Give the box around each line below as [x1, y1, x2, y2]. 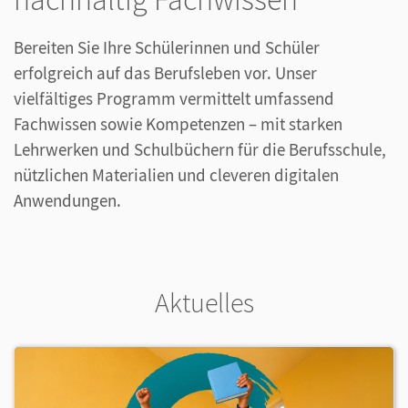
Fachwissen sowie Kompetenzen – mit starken [14, 113, 342, 136]
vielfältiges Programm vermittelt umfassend [14, 87, 334, 110]
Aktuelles [154, 285, 254, 321]
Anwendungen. [14, 189, 121, 212]
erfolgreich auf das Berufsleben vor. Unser [14, 62, 317, 85]
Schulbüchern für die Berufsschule [134, 138, 382, 161]
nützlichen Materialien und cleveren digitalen [14, 164, 339, 187]
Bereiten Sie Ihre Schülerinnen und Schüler [14, 36, 320, 59]
